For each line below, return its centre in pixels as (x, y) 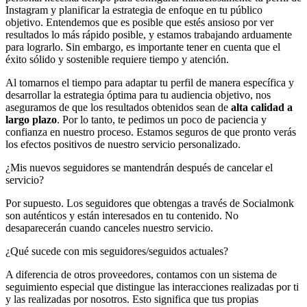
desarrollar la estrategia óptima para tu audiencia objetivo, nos (138, 95)
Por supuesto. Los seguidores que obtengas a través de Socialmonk (150, 203)
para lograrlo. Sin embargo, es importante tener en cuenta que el (143, 47)
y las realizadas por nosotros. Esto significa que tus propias (132, 299)
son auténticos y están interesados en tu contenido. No (122, 215)
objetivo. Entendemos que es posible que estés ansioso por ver (139, 22)
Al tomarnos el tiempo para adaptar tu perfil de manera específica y (150, 82)
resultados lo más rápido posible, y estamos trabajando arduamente (149, 34)
